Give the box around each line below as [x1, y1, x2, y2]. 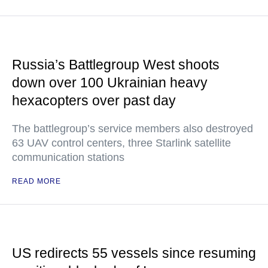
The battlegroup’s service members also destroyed [12, 123, 253, 135]
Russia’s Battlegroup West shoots [12, 57, 220, 72]
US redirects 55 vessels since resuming [12, 245, 256, 261]
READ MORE [12, 177, 61, 185]
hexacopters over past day [12, 93, 176, 108]
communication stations [12, 151, 124, 163]
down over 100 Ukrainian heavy [12, 75, 208, 90]
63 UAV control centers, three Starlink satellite [12, 137, 231, 149]
